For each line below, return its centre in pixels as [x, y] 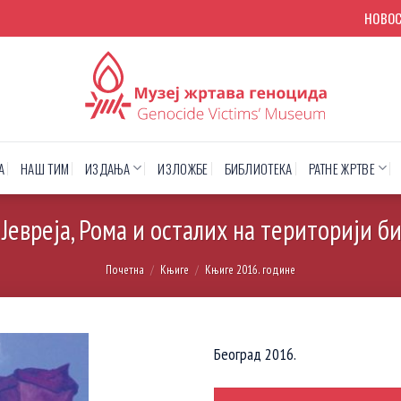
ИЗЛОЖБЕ [183, 168]
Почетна [125, 270]
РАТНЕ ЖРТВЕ [341, 168]
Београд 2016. [255, 354]
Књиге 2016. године [250, 270]
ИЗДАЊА [107, 168]
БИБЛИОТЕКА [258, 168]
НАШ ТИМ [45, 168]
